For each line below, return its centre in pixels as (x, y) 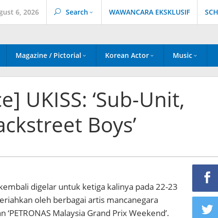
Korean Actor (127, 55)
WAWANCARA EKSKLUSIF (149, 12)
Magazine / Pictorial (48, 55)
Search (77, 12)
